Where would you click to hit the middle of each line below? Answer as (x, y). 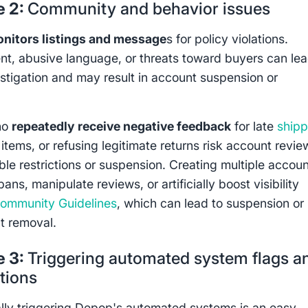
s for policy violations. (228, 38)
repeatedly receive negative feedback (122, 126)
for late (254, 126)
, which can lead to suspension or (211, 203)
